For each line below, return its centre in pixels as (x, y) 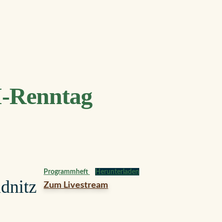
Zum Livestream (76, 185)
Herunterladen (117, 172)
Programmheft (67, 172)
